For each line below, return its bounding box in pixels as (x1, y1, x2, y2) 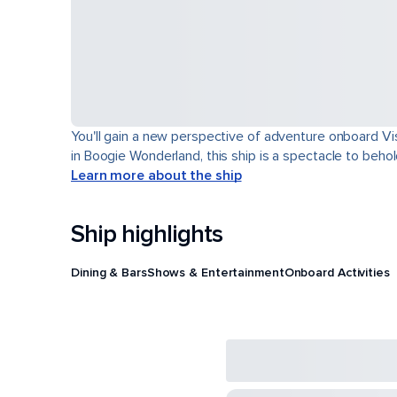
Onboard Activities (284, 264, 390, 280)
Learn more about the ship (71, 167, 242, 184)
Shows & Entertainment (146, 264, 284, 280)
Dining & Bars (71, 264, 147, 280)
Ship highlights (71, 219, 222, 249)
